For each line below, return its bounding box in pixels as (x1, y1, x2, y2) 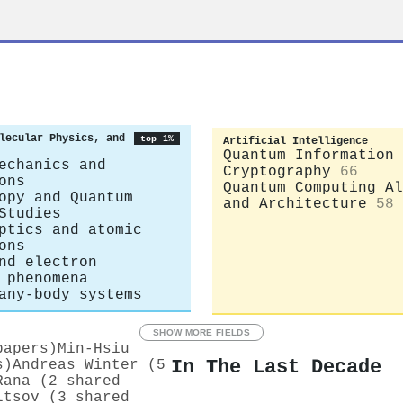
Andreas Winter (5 (13, 356, 166, 373)
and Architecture (223, 195, 367, 212)
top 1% (139, 133, 174, 144)
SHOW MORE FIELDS (153, 327, 250, 337)
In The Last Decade (171, 356, 381, 379)
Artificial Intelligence (223, 134, 368, 148)
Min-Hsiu (58, 340, 130, 357)
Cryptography (223, 163, 331, 180)
